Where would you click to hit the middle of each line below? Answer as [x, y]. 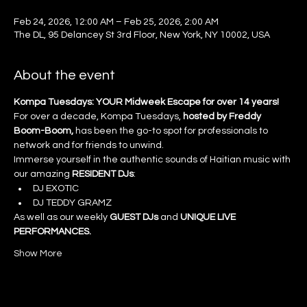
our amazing [43, 174]
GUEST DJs [134, 218]
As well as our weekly [62, 218]
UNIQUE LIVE [209, 218]
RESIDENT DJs [103, 174]
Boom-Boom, [45, 131]
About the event [64, 76]
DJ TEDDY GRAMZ [72, 203]
